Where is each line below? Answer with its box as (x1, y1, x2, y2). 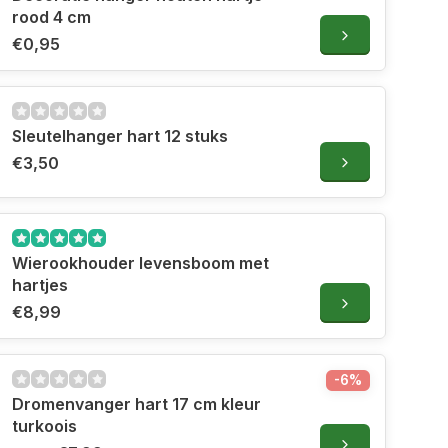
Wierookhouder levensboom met (12, 253, 269, 274)
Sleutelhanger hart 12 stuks (12, 126, 228, 147)
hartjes (12, 275, 68, 296)
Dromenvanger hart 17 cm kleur (12, 394, 261, 415)
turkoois (12, 416, 77, 437)
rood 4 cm (12, 7, 91, 28)
